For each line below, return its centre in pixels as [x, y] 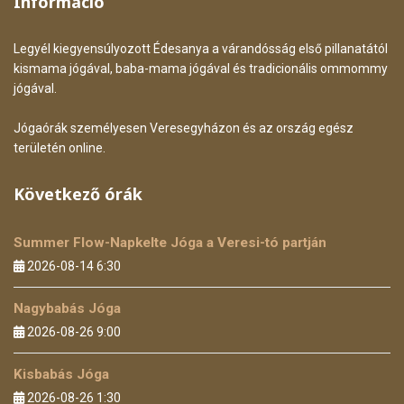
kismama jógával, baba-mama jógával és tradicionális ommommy [201, 69]
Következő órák [78, 194]
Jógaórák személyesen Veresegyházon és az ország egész [184, 128]
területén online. [60, 148]
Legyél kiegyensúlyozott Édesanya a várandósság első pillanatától [201, 49]
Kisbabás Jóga [61, 374]
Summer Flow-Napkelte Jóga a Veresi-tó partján [170, 243]
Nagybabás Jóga [67, 308]
